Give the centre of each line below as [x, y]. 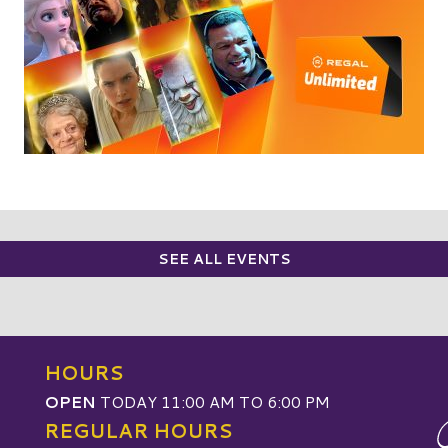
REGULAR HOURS [138, 431]
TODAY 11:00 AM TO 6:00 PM [213, 402]
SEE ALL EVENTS [224, 259]
